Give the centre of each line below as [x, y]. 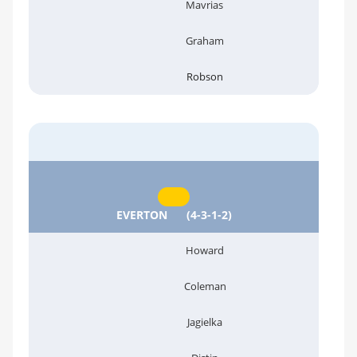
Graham [204, 41]
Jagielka [205, 322]
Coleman [205, 286]
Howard [205, 250]
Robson [204, 76]
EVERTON [143, 214]
